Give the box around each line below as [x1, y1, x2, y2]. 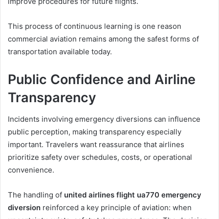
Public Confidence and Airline [8, 71, 196, 88]
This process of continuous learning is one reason [8, 21, 181, 31]
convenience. [8, 165, 54, 175]
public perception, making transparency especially [8, 127, 181, 137]
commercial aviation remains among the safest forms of [8, 34, 199, 44]
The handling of [8, 190, 64, 200]
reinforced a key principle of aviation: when [41, 203, 192, 213]
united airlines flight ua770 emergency [64, 190, 201, 200]
